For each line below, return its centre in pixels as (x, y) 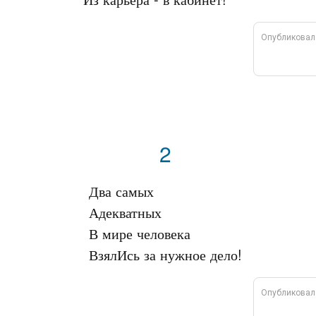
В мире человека (139, 233)
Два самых (121, 191)
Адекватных (125, 212)
